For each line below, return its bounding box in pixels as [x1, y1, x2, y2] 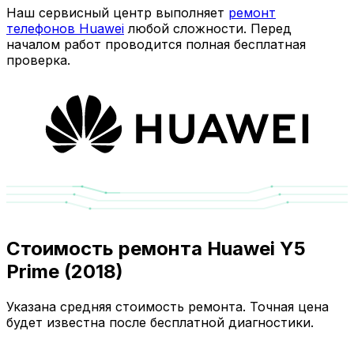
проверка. [6, 52, 70, 69]
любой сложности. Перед [124, 21, 292, 37]
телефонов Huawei [6, 21, 124, 37]
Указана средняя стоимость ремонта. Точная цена [6, 298, 329, 314]
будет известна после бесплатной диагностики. [6, 314, 314, 330]
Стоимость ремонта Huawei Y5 [6, 236, 306, 260]
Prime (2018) [6, 259, 123, 283]
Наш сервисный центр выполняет [6, 5, 228, 21]
